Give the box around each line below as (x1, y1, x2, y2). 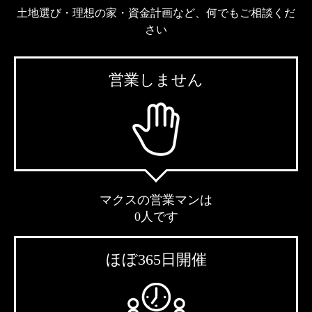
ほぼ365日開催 (105, 251, 207, 269)
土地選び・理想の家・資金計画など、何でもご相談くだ (17, 7, 295, 19)
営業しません (109, 71, 203, 89)
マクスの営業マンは (100, 193, 212, 208)
